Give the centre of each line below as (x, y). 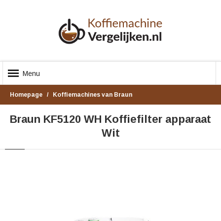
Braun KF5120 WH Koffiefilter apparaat (110, 119)
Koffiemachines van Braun (92, 95)
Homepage (26, 95)
